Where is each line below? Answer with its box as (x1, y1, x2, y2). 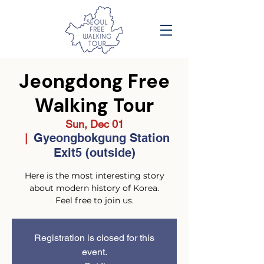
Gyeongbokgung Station (34, 131, 170, 145)
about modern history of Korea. (29, 183, 159, 193)
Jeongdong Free (19, 69, 170, 94)
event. (81, 246, 107, 258)
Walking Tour (35, 93, 154, 118)
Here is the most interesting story (24, 170, 164, 181)
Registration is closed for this (34, 232, 154, 243)
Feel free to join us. (55, 195, 134, 206)
